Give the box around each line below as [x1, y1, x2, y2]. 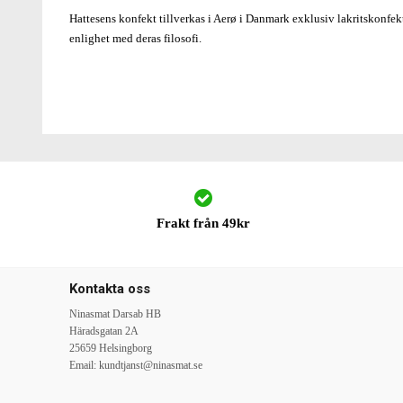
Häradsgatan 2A [69, 325, 139, 337]
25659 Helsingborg [69, 342, 152, 354]
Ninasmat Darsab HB [69, 308, 161, 320]
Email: [69, 359, 99, 372]
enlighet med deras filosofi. [69, 31, 201, 45]
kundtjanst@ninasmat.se [99, 359, 202, 372]
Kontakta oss [69, 281, 150, 297]
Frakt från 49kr [156, 216, 250, 230]
